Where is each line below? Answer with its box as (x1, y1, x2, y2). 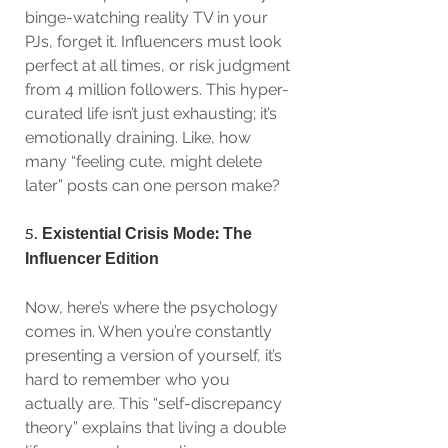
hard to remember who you (25, 370, 234, 389)
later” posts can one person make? (25, 176, 280, 195)
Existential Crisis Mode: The (42, 226, 256, 243)
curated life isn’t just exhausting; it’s (25, 104, 281, 123)
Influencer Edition (25, 251, 159, 268)
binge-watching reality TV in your (25, 8, 272, 27)
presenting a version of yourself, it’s (25, 346, 286, 365)
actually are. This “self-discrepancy (25, 394, 286, 413)
